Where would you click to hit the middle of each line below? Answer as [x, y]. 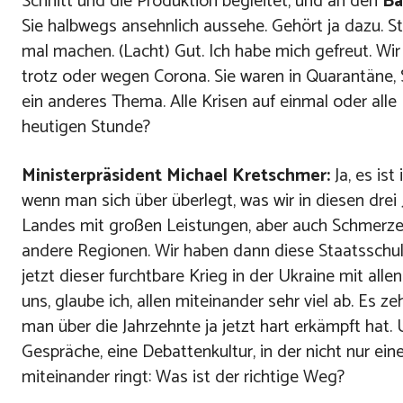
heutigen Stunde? [86, 128]
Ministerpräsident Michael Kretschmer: [176, 176]
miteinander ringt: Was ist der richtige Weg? [183, 378]
